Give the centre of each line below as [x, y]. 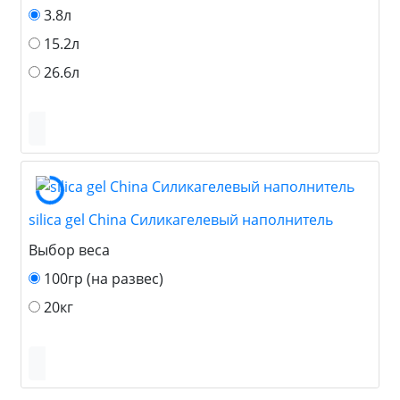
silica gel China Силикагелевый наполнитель [181, 219]
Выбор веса [69, 250]
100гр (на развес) [104, 278]
